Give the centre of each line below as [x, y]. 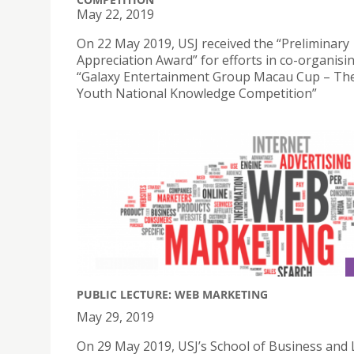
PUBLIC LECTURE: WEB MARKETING [172, 295]
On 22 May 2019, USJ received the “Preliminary [213, 43]
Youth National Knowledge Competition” [197, 93]
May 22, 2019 [115, 14]
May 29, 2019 [115, 317]
